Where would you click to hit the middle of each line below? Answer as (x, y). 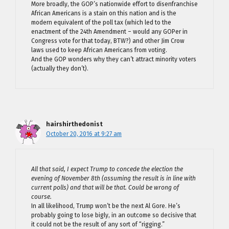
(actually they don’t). (60, 68)
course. (41, 197)
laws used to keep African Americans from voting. (99, 50)
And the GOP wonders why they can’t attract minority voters (114, 59)
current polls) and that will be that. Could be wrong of (105, 188)
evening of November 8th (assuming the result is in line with (113, 178)
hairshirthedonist (74, 124)
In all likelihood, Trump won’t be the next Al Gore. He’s (106, 206)
